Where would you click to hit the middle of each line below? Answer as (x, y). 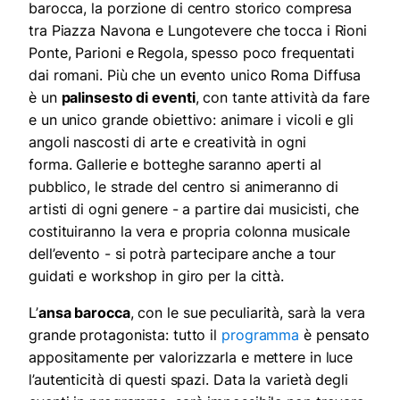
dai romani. (68, 75)
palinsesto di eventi (128, 98)
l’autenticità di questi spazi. (121, 380)
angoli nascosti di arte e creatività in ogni (167, 142)
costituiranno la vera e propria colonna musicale (190, 232)
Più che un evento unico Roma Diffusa (234, 75)
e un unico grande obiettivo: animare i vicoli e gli (191, 120)
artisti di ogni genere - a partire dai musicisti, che (194, 209)
